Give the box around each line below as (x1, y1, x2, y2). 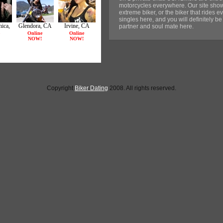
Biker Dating (75, 85, 108, 92)
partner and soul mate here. (119, 23, 194, 30)
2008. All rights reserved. (108, 85, 176, 92)
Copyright (47, 85, 75, 92)
